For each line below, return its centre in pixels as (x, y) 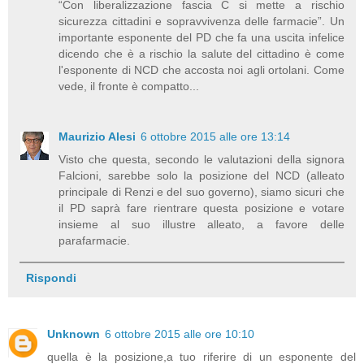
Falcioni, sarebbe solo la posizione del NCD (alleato (201, 176)
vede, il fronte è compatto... (129, 87)
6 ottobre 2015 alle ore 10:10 (180, 334)
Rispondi (51, 277)
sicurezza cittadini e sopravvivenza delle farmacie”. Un (201, 22)
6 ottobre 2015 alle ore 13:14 (216, 137)
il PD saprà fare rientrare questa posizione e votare (201, 208)
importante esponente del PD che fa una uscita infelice (201, 38)
